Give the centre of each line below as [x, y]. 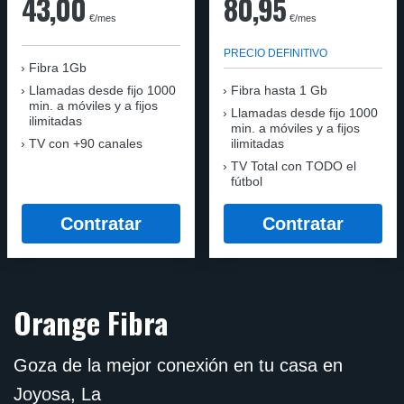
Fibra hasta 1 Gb [279, 91]
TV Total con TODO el [294, 166]
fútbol [247, 182]
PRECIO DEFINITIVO [275, 54]
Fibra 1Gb [58, 68]
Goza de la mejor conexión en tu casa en [178, 365]
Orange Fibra [91, 322]
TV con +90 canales [86, 144]
